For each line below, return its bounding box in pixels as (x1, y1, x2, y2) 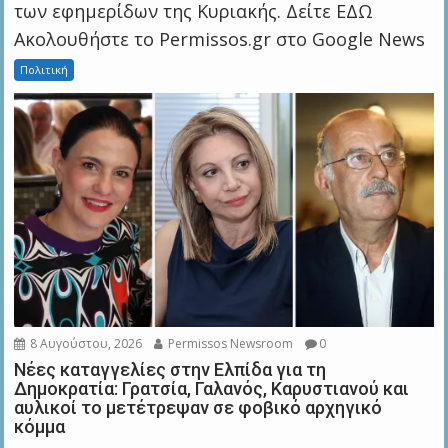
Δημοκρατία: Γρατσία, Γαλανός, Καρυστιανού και (14, 378, 410, 400)
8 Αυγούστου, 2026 (27, 335, 143, 353)
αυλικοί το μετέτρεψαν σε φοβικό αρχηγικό (14, 397, 383, 419)
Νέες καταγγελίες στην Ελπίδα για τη (14, 359, 327, 381)
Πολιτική (20, 61, 69, 77)
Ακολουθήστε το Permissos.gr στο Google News (14, 26, 426, 51)
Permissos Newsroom (165, 335, 294, 353)
